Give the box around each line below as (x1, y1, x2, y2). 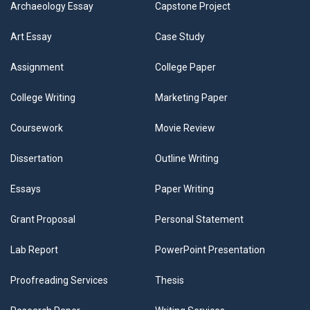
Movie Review (155, 122, 215, 134)
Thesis (155, 275, 184, 286)
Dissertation (10, 153, 63, 164)
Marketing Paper (155, 92, 228, 103)
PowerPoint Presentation (155, 244, 265, 255)
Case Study (155, 31, 205, 42)
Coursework (10, 122, 63, 134)
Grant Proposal (10, 214, 75, 225)
